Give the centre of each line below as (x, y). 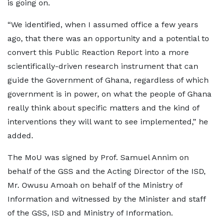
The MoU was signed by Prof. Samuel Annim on (98, 157)
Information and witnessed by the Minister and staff (107, 199)
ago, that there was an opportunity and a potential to (108, 38)
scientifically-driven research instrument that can (103, 66)
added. (20, 135)
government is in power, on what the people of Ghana (110, 94)
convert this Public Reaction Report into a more (98, 52)
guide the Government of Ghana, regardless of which (108, 80)
